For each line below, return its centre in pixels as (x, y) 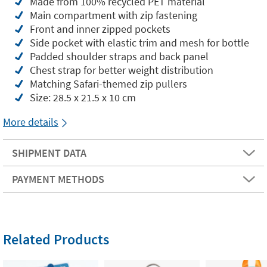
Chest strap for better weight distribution (122, 70)
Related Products (56, 239)
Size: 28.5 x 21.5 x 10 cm (83, 97)
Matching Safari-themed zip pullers (108, 84)
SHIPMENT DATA (49, 153)
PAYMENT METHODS (58, 179)
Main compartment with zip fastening (114, 15)
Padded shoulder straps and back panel (119, 56)
